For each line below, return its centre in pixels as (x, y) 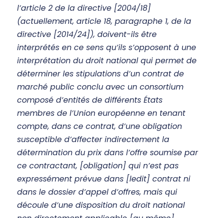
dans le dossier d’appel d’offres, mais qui (97, 192)
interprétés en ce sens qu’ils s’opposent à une (107, 48)
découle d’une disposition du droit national (101, 205)
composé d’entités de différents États (90, 100)
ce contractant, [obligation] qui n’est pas (98, 166)
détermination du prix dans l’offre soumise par (108, 153)
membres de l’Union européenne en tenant (101, 113)
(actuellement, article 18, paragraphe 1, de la (104, 21)
